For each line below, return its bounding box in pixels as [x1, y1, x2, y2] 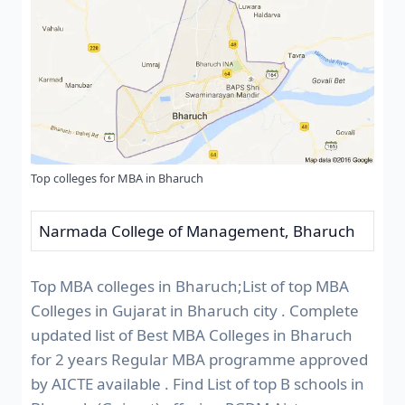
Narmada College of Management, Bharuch [39, 220, 355, 241]
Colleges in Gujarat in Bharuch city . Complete [31, 300, 359, 322]
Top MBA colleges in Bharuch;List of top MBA [31, 276, 349, 297]
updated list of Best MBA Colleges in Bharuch [31, 325, 353, 346]
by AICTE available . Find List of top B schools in [31, 373, 364, 395]
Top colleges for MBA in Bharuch [31, 170, 203, 187]
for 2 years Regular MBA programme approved [31, 349, 368, 371]
